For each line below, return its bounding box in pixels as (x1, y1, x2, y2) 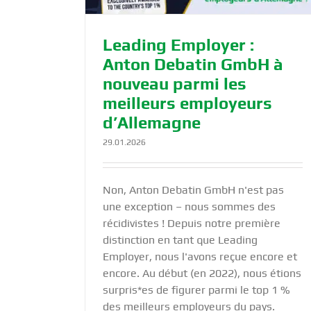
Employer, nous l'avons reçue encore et (103, 250, 297, 264)
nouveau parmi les (103, 74, 246, 94)
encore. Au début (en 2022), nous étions (103, 267, 301, 280)
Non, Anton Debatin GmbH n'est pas (103, 183, 284, 197)
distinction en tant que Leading (103, 233, 258, 247)
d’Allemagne (103, 113, 201, 133)
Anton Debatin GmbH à (103, 55, 283, 74)
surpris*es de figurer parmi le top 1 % (103, 283, 290, 297)
